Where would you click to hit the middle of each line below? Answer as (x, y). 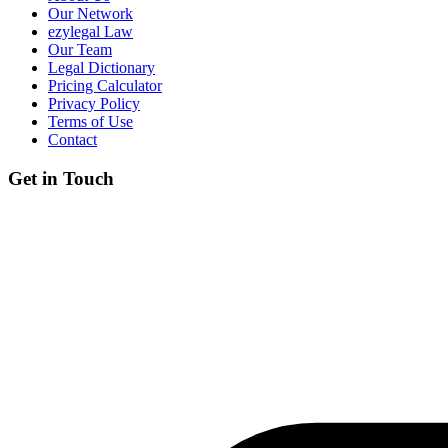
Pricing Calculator (105, 85)
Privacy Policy (94, 103)
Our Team (80, 49)
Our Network (90, 13)
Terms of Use (90, 121)
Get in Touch (61, 178)
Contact (72, 139)
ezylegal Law (90, 31)
